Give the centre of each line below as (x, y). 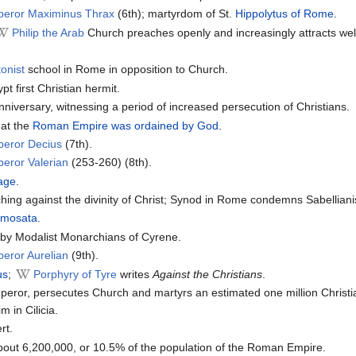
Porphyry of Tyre (75, 274)
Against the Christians (208, 274)
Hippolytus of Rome (285, 14)
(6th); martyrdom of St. (175, 14)
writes (135, 274)
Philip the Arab (48, 32)
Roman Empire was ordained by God (126, 125)
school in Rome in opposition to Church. (127, 70)
